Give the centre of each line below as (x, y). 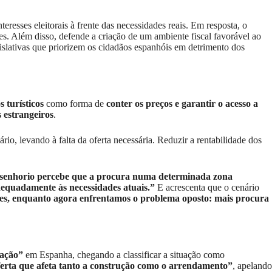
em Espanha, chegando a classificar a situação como (124, 254)
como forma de (75, 104)
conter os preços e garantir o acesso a (182, 104)
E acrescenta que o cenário (207, 188)
